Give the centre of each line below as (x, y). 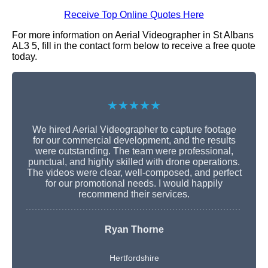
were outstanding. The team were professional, (134, 151)
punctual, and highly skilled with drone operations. (134, 162)
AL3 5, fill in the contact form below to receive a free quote (134, 45)
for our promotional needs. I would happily (134, 183)
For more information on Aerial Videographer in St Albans (133, 35)
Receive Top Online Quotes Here (134, 14)
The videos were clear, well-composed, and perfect (134, 172)
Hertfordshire (134, 258)
